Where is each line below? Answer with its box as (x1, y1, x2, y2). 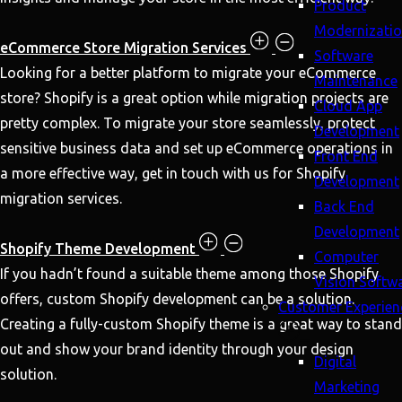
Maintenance (314, 73, 398, 89)
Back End (314, 198, 374, 214)
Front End (314, 148, 378, 164)
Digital (314, 354, 356, 370)
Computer (314, 249, 379, 265)
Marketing (314, 379, 380, 395)
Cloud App (314, 98, 382, 114)
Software (314, 48, 373, 64)
